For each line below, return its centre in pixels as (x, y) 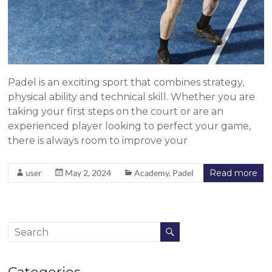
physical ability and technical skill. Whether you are (132, 97)
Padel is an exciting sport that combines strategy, (126, 83)
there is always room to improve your (98, 141)
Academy (152, 173)
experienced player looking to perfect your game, (130, 126)
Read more (233, 173)
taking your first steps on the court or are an (116, 112)
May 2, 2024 (88, 173)
